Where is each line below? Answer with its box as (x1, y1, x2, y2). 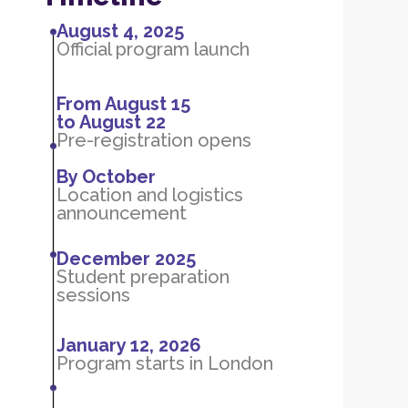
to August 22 (56, 111, 166, 133)
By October (56, 166, 156, 188)
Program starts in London (56, 352, 273, 374)
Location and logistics (56, 184, 243, 206)
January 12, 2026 (56, 334, 201, 356)
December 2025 (56, 248, 196, 270)
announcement (56, 202, 187, 224)
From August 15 (56, 93, 190, 115)
